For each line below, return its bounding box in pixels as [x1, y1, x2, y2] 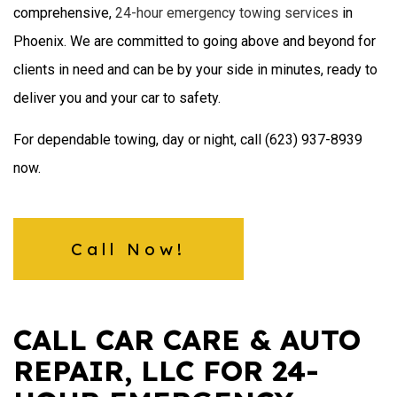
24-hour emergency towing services [115, 4, 339, 21]
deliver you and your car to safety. [13, 89, 221, 106]
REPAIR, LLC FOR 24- [13, 352, 319, 388]
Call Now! [71, 237, 186, 260]
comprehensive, [13, 4, 115, 21]
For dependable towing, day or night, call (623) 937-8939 [13, 130, 362, 148]
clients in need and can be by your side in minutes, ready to [13, 60, 378, 78]
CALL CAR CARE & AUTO [13, 321, 361, 357]
